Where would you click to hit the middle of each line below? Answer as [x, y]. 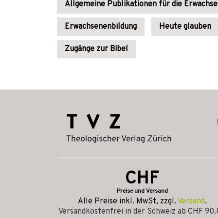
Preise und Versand [142, 191]
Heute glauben [185, 27]
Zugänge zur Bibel [96, 49]
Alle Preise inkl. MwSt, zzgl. [127, 201]
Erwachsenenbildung [101, 27]
